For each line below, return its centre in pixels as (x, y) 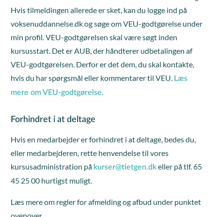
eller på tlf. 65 (179, 166)
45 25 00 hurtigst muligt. (52, 180)
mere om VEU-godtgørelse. (57, 93)
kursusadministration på (52, 166)
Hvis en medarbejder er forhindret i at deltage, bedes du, (103, 139)
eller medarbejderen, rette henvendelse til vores (90, 153)
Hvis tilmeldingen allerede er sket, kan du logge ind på (99, 10)
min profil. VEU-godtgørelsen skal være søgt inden (94, 37)
